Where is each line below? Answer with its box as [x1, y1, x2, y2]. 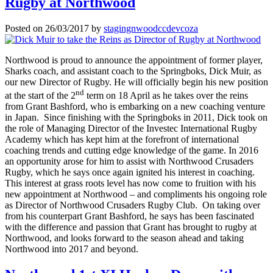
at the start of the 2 [5, 90, 76, 101]
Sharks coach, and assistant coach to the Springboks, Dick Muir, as [5, 65, 261, 76]
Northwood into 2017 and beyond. [5, 244, 138, 255]
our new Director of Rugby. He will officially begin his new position [5, 76, 268, 87]
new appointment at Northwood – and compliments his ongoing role [5, 189, 267, 200]
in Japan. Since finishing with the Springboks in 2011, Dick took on [5, 112, 268, 123]
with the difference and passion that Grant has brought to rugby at [5, 222, 257, 233]
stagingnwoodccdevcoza [104, 23, 198, 34]
